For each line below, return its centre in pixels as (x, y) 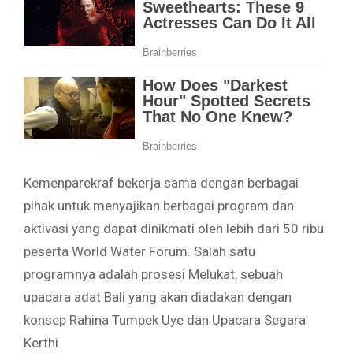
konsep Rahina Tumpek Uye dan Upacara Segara (165, 320)
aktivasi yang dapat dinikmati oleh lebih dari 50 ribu (174, 228)
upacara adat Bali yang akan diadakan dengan (158, 297)
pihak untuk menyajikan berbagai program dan (159, 205)
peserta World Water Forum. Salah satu (139, 251)
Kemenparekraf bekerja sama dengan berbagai (161, 182)
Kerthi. (43, 342)
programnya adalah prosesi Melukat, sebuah (153, 274)
